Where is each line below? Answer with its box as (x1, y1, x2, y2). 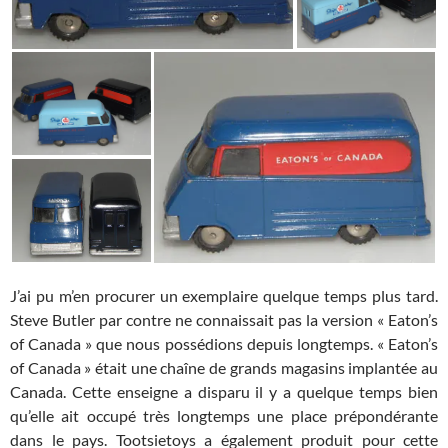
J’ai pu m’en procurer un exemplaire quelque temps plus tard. (10, 285, 438, 305)
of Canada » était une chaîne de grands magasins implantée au (10, 357, 438, 377)
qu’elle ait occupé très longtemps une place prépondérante (10, 405, 438, 425)
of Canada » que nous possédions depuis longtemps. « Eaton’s (10, 333, 438, 353)
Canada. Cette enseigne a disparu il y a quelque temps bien (10, 381, 438, 401)
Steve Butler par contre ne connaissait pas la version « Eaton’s (10, 309, 438, 329)
